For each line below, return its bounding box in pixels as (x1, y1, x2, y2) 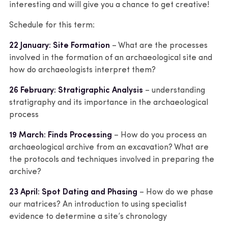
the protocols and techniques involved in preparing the (9, 155, 214, 164)
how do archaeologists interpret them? (9, 66, 156, 74)
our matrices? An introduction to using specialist (9, 200, 187, 209)
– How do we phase (137, 188, 213, 196)
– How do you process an (112, 131, 207, 139)
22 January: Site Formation (9, 41, 110, 50)
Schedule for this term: (9, 21, 95, 30)
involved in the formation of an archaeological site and (9, 53, 212, 62)
